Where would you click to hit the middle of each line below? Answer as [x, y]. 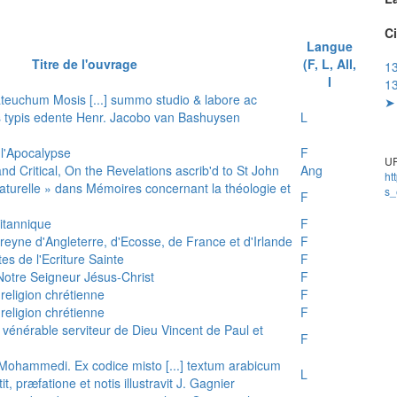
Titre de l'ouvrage [85, 63]
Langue [329, 46]
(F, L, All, [329, 63]
